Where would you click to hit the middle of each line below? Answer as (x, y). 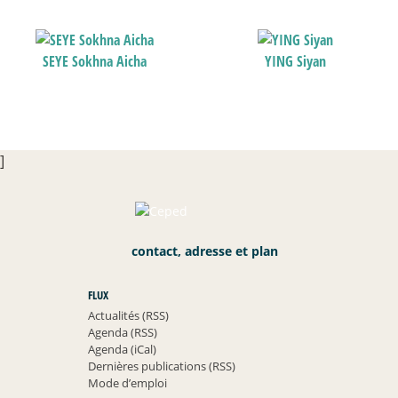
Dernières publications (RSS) (161, 366)
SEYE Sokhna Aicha (95, 62)
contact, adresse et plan (203, 251)
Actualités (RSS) (128, 316)
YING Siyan (296, 62)
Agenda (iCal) (122, 350)
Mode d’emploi (127, 383)
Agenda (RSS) (122, 333)
